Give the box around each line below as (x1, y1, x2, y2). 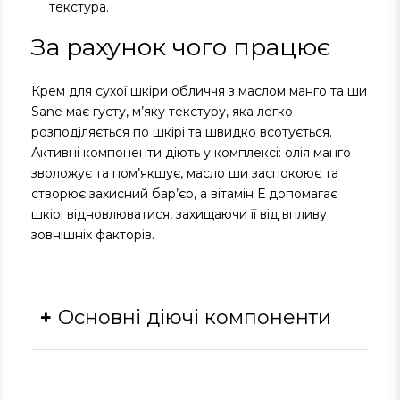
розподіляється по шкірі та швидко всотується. (31, 124, 332, 140)
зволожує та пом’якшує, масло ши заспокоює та (31, 165, 338, 181)
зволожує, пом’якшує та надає (146, 365, 344, 381)
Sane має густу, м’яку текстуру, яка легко (31, 104, 293, 120)
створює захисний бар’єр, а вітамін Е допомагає (31, 186, 337, 202)
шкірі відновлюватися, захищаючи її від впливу (31, 206, 327, 222)
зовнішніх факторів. (31, 227, 154, 243)
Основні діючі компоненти (58, 305, 331, 329)
